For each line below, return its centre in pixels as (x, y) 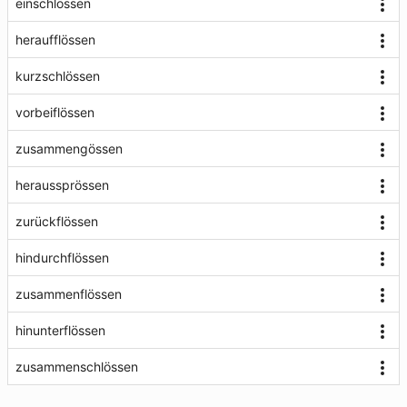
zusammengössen (69, 149)
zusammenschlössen (77, 367)
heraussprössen (62, 185)
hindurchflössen (62, 258)
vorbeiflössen (55, 112)
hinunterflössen (60, 330)
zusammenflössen (69, 294)
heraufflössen (55, 40)
